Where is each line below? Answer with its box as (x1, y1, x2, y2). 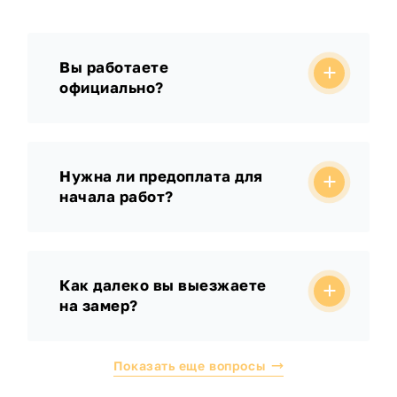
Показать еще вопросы (113, 357, 266, 373)
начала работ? (59, 187, 174, 206)
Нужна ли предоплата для (59, 167, 263, 185)
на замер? (59, 296, 138, 315)
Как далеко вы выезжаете (59, 276, 267, 294)
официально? (59, 78, 164, 97)
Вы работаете (59, 58, 169, 76)
